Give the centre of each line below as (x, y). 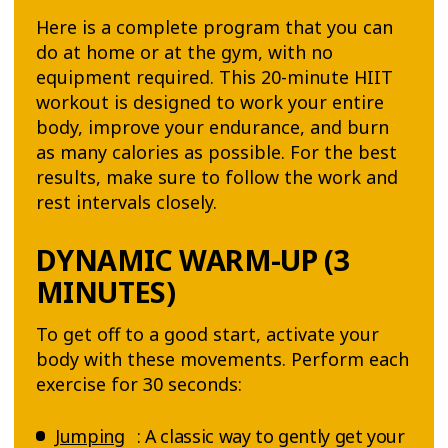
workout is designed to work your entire (209, 102)
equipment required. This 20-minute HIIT (214, 77)
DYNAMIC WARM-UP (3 (192, 260)
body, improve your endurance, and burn (212, 127)
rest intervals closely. (126, 202)
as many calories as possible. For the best (216, 152)
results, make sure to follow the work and (216, 177)
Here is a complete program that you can (214, 27)
